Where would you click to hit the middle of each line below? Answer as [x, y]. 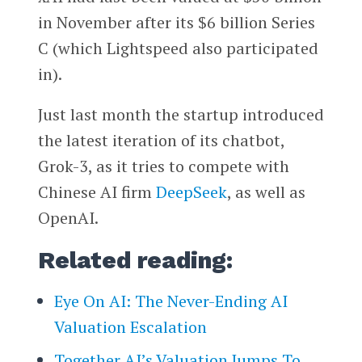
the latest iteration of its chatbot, [161, 141]
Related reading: [135, 261]
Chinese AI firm [97, 192]
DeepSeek [191, 192]
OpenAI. [68, 218]
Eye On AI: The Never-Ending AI [170, 301]
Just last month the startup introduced [181, 115]
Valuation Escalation [130, 327]
